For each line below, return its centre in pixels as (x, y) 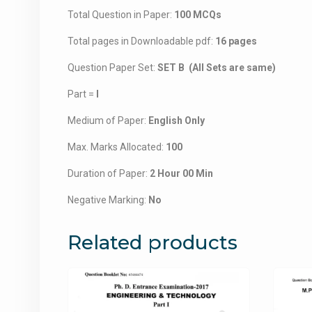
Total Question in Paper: (121, 15)
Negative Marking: (108, 200)
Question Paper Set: (112, 68)
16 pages (236, 41)
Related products (153, 243)
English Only (177, 121)
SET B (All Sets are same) (217, 68)
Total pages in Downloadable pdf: (141, 41)
